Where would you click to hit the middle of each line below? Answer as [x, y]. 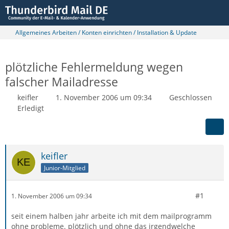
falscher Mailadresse [62, 82]
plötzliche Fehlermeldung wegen [94, 67]
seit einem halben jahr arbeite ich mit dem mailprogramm [111, 216]
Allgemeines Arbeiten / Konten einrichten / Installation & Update [106, 32]
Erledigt [31, 108]
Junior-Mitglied [65, 168]
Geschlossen [191, 97]
